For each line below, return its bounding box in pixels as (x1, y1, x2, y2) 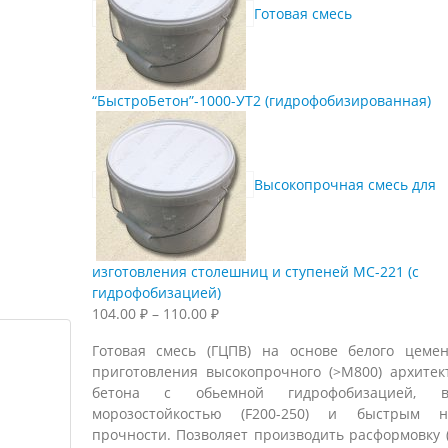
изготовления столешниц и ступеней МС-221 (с (91, 262, 419, 281)
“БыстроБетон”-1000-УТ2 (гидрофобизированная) (91, 91, 431, 110)
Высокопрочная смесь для (253, 174, 436, 194)
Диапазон (217, 303, 286, 322)
